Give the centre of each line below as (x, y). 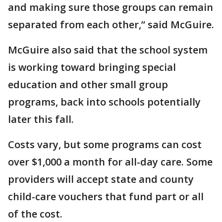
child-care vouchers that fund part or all (106, 196)
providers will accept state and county (101, 179)
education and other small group (88, 84)
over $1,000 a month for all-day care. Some (110, 162)
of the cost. (35, 214)
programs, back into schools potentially (104, 102)
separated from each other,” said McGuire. (111, 25)
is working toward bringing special (92, 67)
